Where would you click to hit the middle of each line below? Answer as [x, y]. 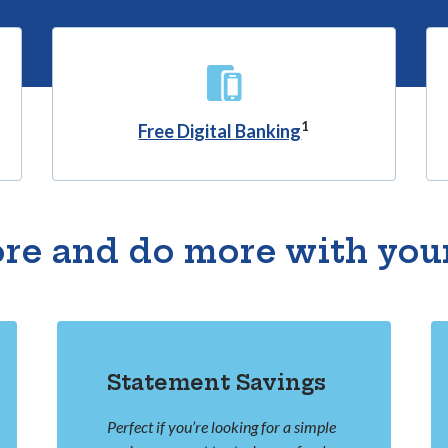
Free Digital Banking [220, 131]
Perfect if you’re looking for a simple [222, 427]
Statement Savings [217, 383]
